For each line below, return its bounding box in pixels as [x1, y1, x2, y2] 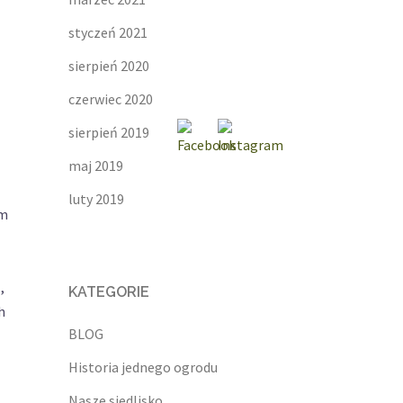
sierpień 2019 [68, 123, 149, 142]
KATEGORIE [68, 283, 149, 301]
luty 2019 [68, 190, 124, 209]
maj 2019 [68, 157, 123, 175]
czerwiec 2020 [68, 90, 153, 109]
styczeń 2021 [68, 23, 148, 42]
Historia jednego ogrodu [68, 358, 218, 377]
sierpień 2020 [68, 57, 149, 76]
